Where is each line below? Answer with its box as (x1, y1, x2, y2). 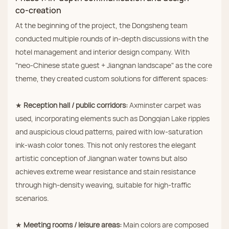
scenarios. (15, 193, 49, 203)
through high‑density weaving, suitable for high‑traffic (15, 179, 191, 190)
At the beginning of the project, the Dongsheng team (15, 20, 188, 30)
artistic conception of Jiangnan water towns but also (15, 153, 187, 163)
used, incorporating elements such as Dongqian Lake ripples (15, 113, 210, 123)
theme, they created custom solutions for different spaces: (15, 73, 208, 83)
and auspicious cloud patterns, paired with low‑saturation (15, 126, 202, 136)
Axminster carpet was (128, 100, 201, 110)
